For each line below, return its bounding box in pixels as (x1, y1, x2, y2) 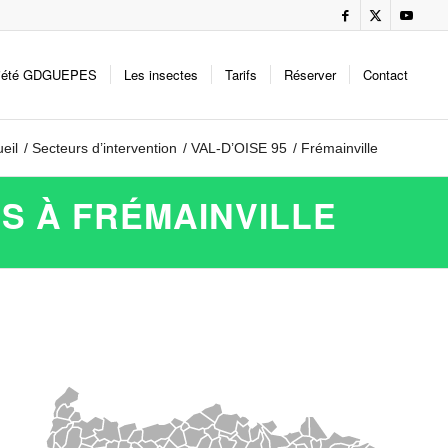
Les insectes (124, 65, 199, 84)
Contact (363, 65, 409, 84)
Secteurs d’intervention (32, 140, 177, 156)
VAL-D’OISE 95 (191, 140, 287, 156)
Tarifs (225, 65, 258, 84)
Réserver (284, 65, 337, 84)
